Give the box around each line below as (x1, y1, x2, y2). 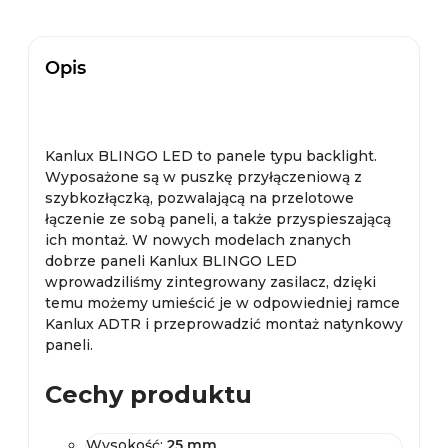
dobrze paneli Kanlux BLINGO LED (45, 252, 297, 270)
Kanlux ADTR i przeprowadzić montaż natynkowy (45, 315, 403, 333)
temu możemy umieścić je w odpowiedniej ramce (45, 294, 400, 312)
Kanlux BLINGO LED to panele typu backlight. (45, 147, 377, 165)
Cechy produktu (45, 380, 252, 409)
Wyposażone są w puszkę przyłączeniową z (45, 168, 362, 186)
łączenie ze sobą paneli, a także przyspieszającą (45, 210, 391, 228)
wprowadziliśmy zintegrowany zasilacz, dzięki (45, 273, 376, 291)
